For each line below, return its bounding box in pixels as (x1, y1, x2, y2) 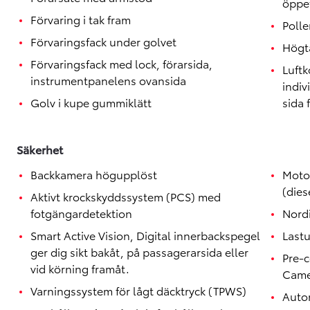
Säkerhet (17, 141, 63, 157)
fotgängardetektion (30, 205, 132, 221)
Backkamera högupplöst (30, 166, 157, 182)
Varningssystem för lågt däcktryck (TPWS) (30, 282, 246, 298)
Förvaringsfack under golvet (30, 33, 176, 49)
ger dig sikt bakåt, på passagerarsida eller (30, 244, 248, 259)
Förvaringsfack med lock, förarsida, (30, 55, 212, 71)
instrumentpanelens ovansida (30, 72, 186, 88)
